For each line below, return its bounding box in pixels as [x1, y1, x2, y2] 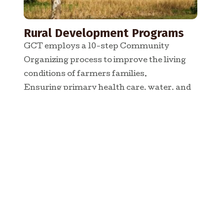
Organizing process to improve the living [23, 56, 186, 65]
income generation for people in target [23, 98, 179, 106]
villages [23, 111, 57, 120]
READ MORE [145, 139, 183, 146]
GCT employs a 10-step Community [23, 42, 169, 51]
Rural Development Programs [23, 26, 184, 40]
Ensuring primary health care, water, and [23, 84, 191, 92]
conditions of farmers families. [23, 70, 147, 78]
